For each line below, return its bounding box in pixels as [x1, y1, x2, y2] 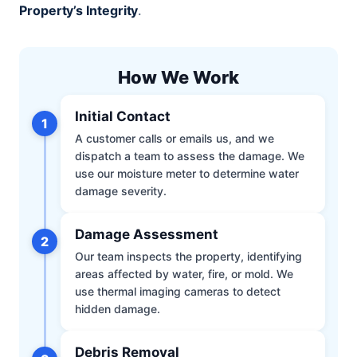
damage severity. [75, 184, 167, 198]
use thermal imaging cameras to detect [75, 284, 280, 299]
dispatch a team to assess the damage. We [75, 149, 304, 163]
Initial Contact [75, 108, 171, 125]
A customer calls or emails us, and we [75, 131, 274, 146]
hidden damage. [75, 302, 160, 316]
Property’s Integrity [19, 2, 139, 19]
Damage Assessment [75, 226, 218, 243]
